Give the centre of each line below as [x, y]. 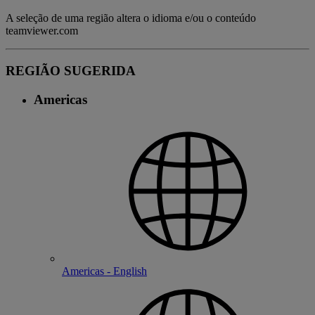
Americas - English [104, 271]
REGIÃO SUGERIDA [71, 70]
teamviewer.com [42, 31]
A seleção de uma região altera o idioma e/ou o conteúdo [131, 18]
